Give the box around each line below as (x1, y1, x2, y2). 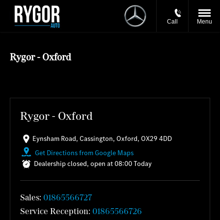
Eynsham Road (32, 134, 76, 143)
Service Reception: (20, 205, 92, 217)
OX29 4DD (141, 134, 172, 143)
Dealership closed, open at (34, 159, 113, 168)
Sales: (20, 192, 43, 203)
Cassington (80, 134, 113, 143)
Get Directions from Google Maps (35, 148, 134, 157)
